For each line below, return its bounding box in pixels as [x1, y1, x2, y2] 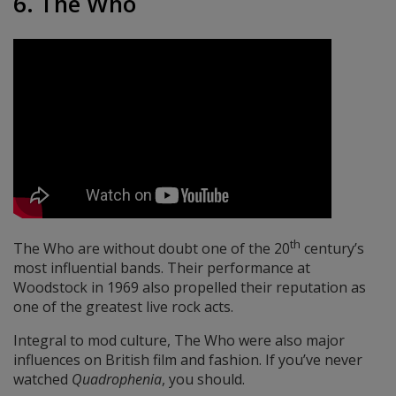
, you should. [162, 369, 245, 389]
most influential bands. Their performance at [13, 257, 310, 278]
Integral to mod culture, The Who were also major [13, 330, 345, 350]
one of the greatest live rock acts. [13, 296, 233, 316]
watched [13, 369, 72, 389]
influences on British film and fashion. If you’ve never [13, 349, 362, 369]
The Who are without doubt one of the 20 [13, 238, 290, 258]
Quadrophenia [72, 369, 162, 389]
